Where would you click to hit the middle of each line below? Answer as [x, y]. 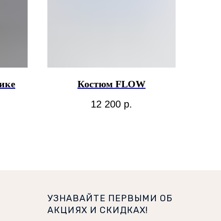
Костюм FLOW [111, 84]
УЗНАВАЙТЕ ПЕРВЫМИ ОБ [110, 198]
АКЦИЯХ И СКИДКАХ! [98, 210]
